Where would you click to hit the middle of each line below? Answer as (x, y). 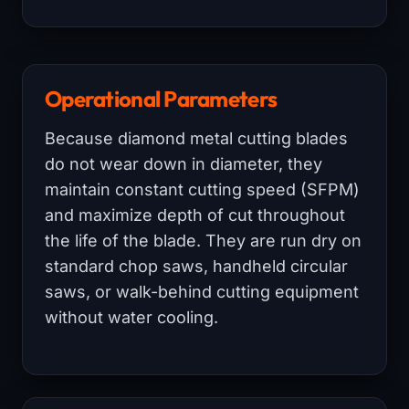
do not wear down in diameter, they (184, 163)
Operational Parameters (161, 98)
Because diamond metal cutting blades (196, 138)
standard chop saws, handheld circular (196, 266)
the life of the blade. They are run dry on (203, 240)
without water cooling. (131, 317)
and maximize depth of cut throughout (195, 215)
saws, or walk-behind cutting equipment (202, 291)
